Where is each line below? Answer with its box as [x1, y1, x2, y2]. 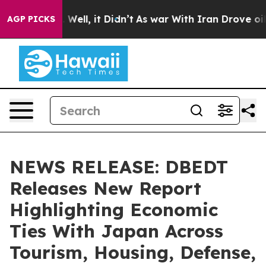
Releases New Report [9, 177, 201, 199]
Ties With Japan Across [9, 220, 223, 242]
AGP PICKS [7, 14, 55, 24]
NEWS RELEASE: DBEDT [9, 156, 228, 178]
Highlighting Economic [9, 198, 218, 221]
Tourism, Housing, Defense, [9, 241, 256, 264]
